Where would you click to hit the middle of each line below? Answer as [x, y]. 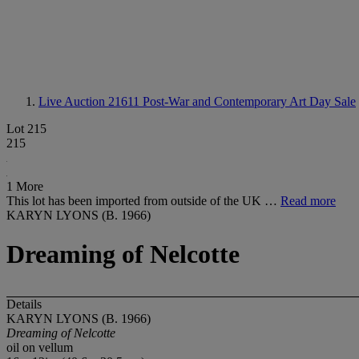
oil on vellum [40, 347]
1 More [25, 186]
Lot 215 [26, 129]
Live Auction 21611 [91, 101]
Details [24, 304]
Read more [308, 201]
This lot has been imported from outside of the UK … [143, 201]
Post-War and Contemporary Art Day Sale [249, 101]
